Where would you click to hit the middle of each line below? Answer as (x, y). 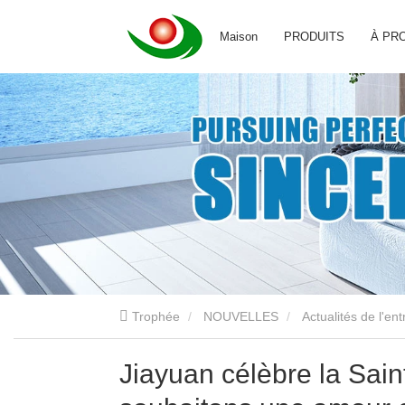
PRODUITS (314, 37)
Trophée (156, 316)
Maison (238, 37)
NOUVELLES (241, 316)
